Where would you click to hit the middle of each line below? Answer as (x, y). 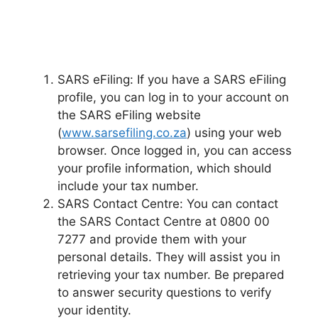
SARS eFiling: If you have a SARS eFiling (172, 79)
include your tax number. (128, 186)
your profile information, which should (165, 168)
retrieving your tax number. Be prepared (171, 275)
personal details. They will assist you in (169, 257)
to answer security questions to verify (164, 292)
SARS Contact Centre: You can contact (168, 204)
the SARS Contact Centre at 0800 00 (164, 221)
